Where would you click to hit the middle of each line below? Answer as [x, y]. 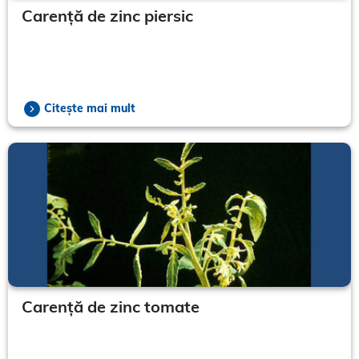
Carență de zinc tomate [111, 306]
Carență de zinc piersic [107, 15]
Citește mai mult [90, 108]
